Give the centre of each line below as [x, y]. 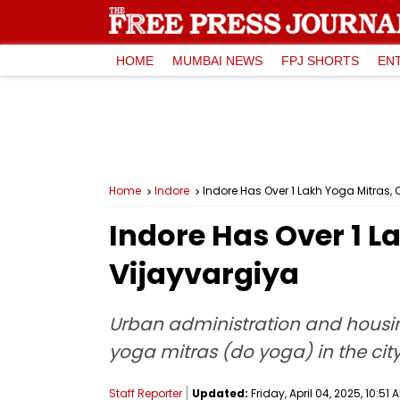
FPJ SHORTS [320, 60]
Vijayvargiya [204, 274]
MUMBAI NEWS [217, 60]
